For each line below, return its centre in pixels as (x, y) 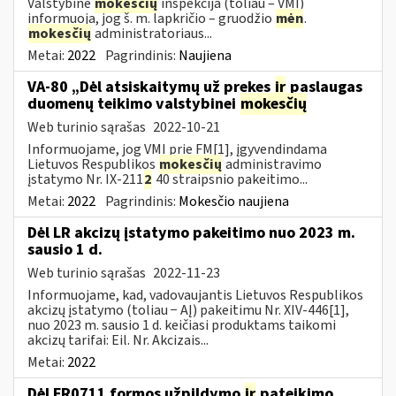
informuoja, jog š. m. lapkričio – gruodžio (151, 18)
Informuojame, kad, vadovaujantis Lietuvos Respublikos (195, 295)
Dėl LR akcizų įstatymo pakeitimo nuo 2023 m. (191, 232)
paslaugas (324, 87)
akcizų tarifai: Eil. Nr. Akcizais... (118, 340)
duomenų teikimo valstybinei (133, 103)
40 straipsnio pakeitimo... (230, 179)
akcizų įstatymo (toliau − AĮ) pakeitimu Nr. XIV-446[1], (188, 310)
